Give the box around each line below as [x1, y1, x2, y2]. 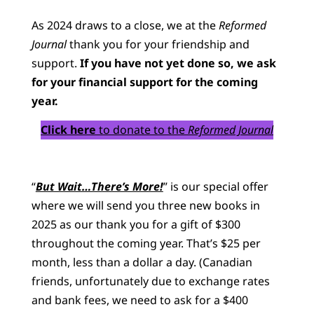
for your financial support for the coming [31, 74, 258, 90]
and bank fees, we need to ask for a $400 [31, 292, 248, 308]
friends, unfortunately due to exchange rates [31, 273, 270, 289]
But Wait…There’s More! [35, 179, 163, 195]
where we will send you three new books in [31, 198, 260, 214]
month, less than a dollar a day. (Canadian [31, 254, 252, 271]
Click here [41, 122, 96, 138]
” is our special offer [163, 179, 268, 195]
